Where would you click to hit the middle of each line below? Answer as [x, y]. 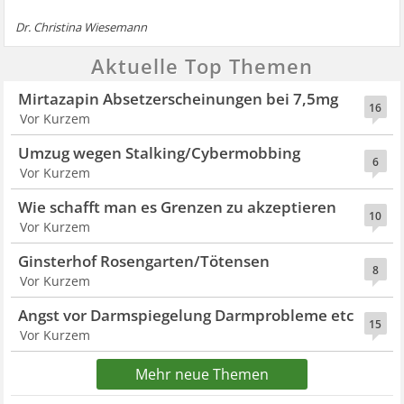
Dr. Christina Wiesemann [82, 27]
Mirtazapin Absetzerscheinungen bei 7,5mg [179, 99]
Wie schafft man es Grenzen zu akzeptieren [178, 207]
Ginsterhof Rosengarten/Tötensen [144, 261]
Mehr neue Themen [202, 374]
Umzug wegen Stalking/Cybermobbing [160, 153]
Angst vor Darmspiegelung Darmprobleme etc [186, 315]
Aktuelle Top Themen [202, 66]
